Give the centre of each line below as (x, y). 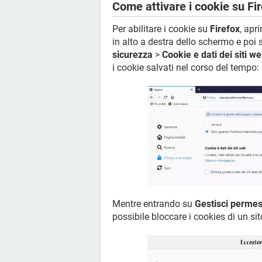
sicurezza (132, 55)
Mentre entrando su (154, 204)
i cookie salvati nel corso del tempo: (186, 68)
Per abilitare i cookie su (161, 29)
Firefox (225, 29)
